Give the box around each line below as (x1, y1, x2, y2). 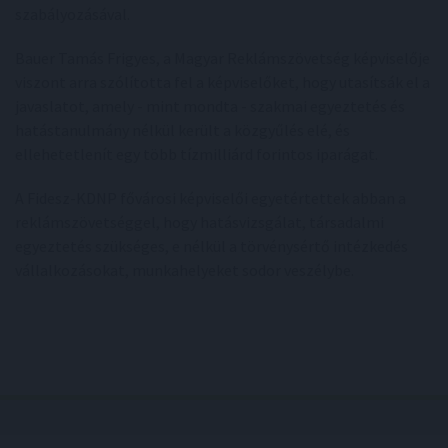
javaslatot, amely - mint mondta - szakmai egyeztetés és (15, 96, 405, 116)
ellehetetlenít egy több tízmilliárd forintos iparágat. (15, 144, 378, 164)
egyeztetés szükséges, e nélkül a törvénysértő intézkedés (15, 236, 408, 256)
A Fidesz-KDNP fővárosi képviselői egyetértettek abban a (15, 188, 406, 208)
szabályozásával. (15, 4, 130, 24)
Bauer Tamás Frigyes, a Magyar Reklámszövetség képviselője (15, 48, 430, 68)
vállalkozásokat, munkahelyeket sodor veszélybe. (15, 260, 354, 280)
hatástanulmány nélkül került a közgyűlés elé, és (15, 120, 350, 140)
